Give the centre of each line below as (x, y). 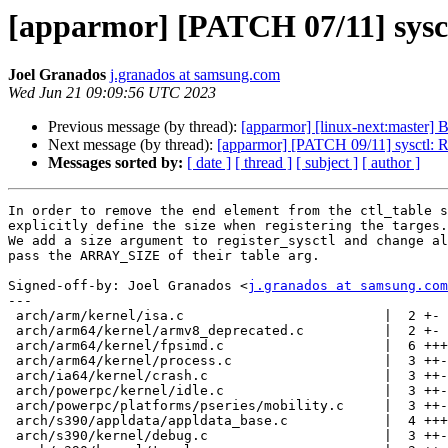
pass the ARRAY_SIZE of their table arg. (164, 256)
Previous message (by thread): (144, 127)
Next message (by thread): (132, 145)
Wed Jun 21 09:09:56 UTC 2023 (112, 93)
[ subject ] (327, 163)
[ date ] (209, 163)
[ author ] (391, 163)
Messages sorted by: (115, 163)
